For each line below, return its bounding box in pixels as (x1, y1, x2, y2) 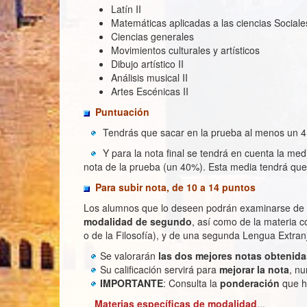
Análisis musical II (111, 71, 188, 84)
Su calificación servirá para (100, 262, 219, 276)
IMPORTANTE (100, 276, 163, 290)
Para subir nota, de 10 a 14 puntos (95, 180, 256, 194)
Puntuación (95, 105, 149, 119)
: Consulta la (163, 276, 220, 290)
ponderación (220, 276, 280, 290)
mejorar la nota (219, 262, 289, 276)
